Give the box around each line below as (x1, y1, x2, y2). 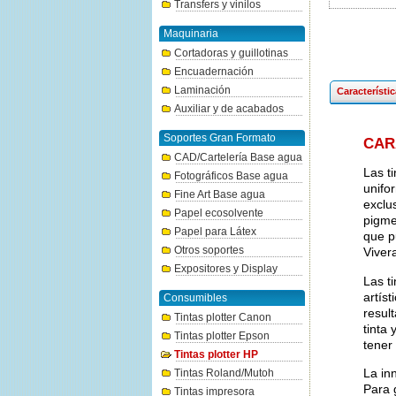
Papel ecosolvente (174, 207, 263, 219)
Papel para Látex (174, 225, 256, 238)
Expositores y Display (174, 263, 278, 275)
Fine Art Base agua (174, 188, 265, 201)
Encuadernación (174, 65, 254, 78)
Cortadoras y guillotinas (174, 47, 288, 59)
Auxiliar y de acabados (174, 103, 284, 115)
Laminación (174, 84, 231, 96)
